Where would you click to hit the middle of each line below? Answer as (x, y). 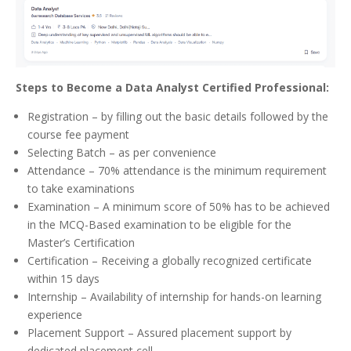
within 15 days (63, 278)
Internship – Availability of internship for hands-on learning (174, 296)
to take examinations (81, 188)
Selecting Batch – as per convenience (122, 152)
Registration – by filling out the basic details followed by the (178, 116)
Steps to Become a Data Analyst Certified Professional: (172, 87)
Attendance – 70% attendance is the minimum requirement (177, 170)
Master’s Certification (81, 242)
